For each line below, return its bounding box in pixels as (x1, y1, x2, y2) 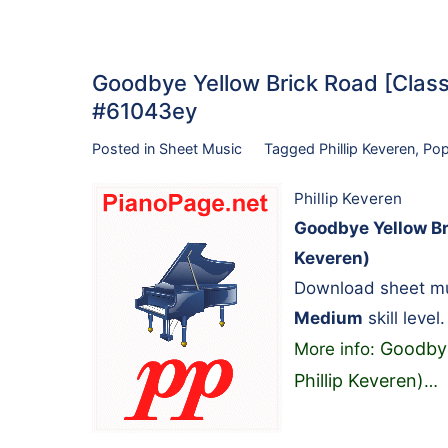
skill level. (363, 307, 445, 328)
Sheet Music (159, 140, 242, 158)
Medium (294, 307, 363, 328)
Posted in (92, 140, 159, 158)
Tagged (263, 140, 319, 158)
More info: (294, 338, 380, 359)
